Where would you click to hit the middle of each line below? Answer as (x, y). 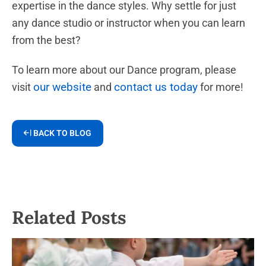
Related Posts (69, 217)
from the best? (46, 40)
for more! (221, 87)
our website (62, 87)
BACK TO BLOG (61, 133)
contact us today (156, 87)
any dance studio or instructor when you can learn (129, 23)
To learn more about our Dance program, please (124, 69)
